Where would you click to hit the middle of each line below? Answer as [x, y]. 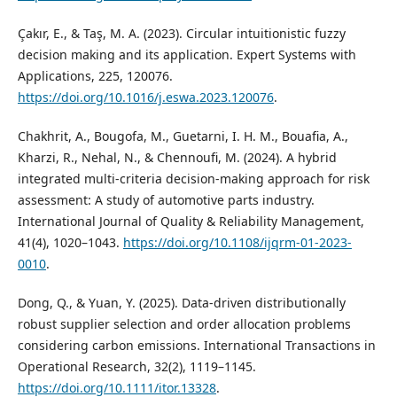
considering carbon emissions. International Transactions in [196, 346]
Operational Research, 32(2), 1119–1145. [136, 367]
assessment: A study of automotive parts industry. [166, 200]
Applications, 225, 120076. [95, 76]
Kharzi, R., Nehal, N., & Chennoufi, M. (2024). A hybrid [177, 158]
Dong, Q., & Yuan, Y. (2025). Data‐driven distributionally [181, 303]
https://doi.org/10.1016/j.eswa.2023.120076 [145, 97]
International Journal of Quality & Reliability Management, [191, 222]
